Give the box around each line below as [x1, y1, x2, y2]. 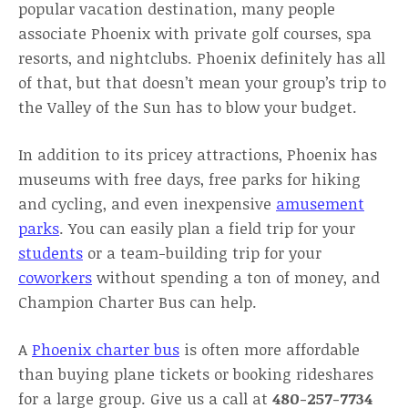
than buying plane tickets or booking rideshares [18, 363, 373, 384]
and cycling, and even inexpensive [18, 193, 276, 214]
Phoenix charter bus [32, 339, 179, 360]
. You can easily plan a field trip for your [59, 218, 355, 239]
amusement [276, 193, 364, 214]
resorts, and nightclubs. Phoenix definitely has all [18, 47, 385, 68]
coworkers [18, 267, 92, 288]
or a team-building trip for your [83, 242, 321, 263]
